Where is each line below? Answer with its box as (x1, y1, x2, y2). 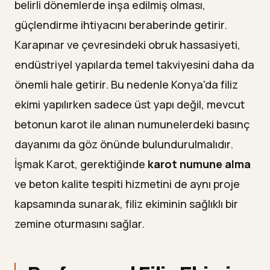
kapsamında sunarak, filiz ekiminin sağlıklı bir (14, 196, 238, 211)
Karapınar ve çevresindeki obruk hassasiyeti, (14, 37, 240, 52)
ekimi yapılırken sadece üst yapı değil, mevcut (14, 96, 245, 111)
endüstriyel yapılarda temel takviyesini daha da (14, 57, 254, 72)
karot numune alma (148, 156, 251, 171)
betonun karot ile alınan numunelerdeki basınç (14, 116, 250, 131)
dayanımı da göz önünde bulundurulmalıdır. (14, 136, 233, 151)
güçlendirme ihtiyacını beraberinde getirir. (14, 17, 227, 32)
